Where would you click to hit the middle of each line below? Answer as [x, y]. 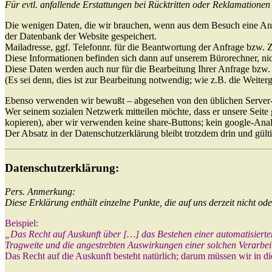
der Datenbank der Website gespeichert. [81, 36]
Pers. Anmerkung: [40, 191]
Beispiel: [22, 223]
